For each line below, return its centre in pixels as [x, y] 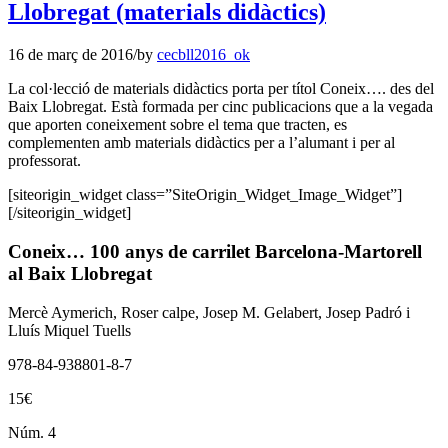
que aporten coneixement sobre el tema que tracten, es [177, 125]
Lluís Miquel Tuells [69, 330]
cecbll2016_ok [203, 55]
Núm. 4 [32, 432]
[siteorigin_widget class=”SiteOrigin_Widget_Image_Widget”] [205, 195]
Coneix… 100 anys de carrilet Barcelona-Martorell [215, 252]
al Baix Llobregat [80, 274]
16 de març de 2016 [70, 55]
